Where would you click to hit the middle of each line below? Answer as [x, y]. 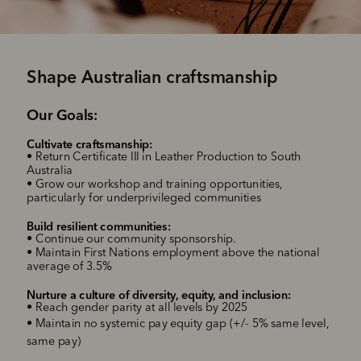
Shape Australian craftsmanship [152, 76]
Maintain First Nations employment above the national [177, 253]
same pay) [54, 342]
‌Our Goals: [62, 115]
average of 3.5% [69, 267]
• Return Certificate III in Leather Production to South [164, 158]
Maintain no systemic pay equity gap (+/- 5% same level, [182, 324]
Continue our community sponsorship [134, 240]
